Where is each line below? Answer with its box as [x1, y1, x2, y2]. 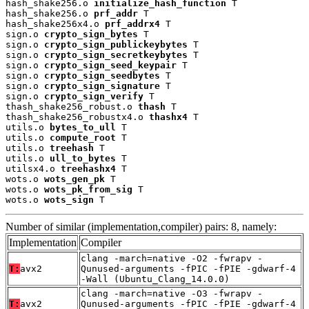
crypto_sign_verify [44, 91, 143, 102]
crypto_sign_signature [44, 81, 160, 92]
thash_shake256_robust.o [6, 101, 138, 112]
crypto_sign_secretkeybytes [44, 50, 188, 61]
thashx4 [149, 112, 188, 123]
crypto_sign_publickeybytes [44, 39, 188, 50]
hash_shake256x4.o [6, 19, 105, 30]
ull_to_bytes [50, 153, 116, 164]
